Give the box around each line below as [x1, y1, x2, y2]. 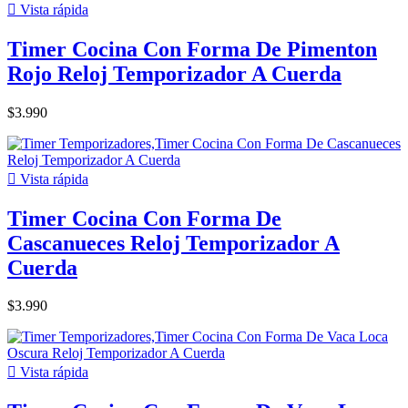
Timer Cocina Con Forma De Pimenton [7, 36, 377, 61]
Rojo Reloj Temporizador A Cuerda [7, 61, 342, 86]
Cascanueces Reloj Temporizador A [7, 230, 340, 255]
